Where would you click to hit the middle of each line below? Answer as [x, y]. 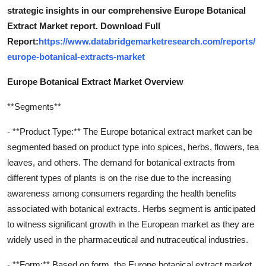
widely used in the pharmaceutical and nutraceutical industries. [128, 239]
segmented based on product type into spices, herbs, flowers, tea [133, 147]
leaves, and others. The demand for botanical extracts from [121, 162]
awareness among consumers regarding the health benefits [122, 193]
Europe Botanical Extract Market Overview [95, 81]
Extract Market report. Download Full [84, 26]
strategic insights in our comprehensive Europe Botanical [126, 10]
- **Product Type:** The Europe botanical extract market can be [130, 131]
